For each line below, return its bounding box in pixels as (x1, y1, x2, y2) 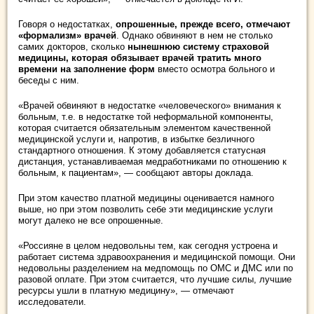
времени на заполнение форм (18, 64, 155, 74)
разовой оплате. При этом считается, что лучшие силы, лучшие (18, 274, 292, 285)
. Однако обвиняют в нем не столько (116, 30, 273, 41)
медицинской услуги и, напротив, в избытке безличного (18, 134, 254, 144)
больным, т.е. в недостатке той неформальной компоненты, (18, 111, 273, 122)
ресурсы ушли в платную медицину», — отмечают (18, 285, 234, 296)
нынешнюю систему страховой (128, 41, 269, 52)
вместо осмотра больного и (155, 64, 275, 74)
